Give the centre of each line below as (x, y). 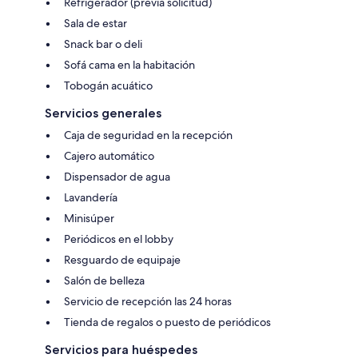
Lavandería (91, 197)
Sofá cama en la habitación (129, 64)
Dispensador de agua (117, 176)
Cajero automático (109, 155)
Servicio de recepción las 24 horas (148, 301)
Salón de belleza (104, 280)
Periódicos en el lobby (119, 239)
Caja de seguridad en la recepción (148, 135)
